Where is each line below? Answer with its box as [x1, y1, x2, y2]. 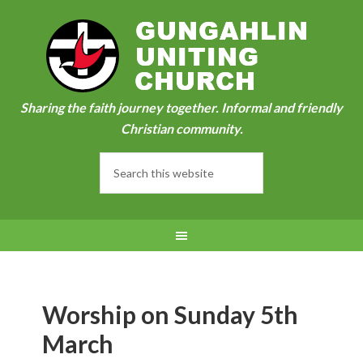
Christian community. [120, 121, 243, 136]
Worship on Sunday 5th [42, 300, 299, 329]
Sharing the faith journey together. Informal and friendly [20, 100, 343, 115]
